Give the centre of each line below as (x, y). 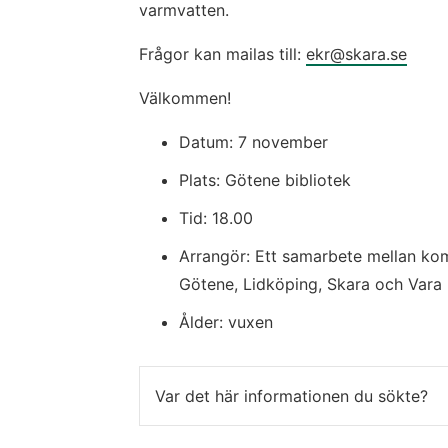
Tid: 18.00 (216, 218)
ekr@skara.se (356, 54)
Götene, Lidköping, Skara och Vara (310, 284)
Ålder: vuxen (226, 322)
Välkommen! (185, 98)
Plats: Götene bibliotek (265, 180)
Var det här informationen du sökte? (291, 395)
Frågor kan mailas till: (222, 54)
